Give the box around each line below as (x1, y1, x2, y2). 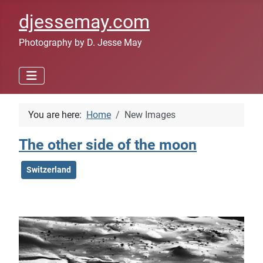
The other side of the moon (19, 136, 197, 153)
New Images (124, 109, 176, 120)
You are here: (28, 109, 86, 120)
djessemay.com (19, 11, 150, 33)
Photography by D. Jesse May (19, 37, 142, 48)
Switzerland (26, 165, 71, 174)
